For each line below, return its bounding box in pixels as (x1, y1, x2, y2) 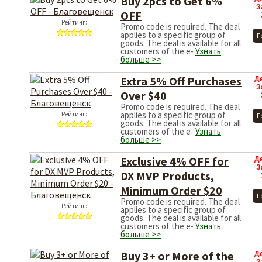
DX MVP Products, (120, 168, 214, 183)
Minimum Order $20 (120, 183, 222, 198)
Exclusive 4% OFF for (120, 154, 229, 168)
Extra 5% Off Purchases (120, 74, 242, 88)
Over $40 (120, 88, 167, 103)
